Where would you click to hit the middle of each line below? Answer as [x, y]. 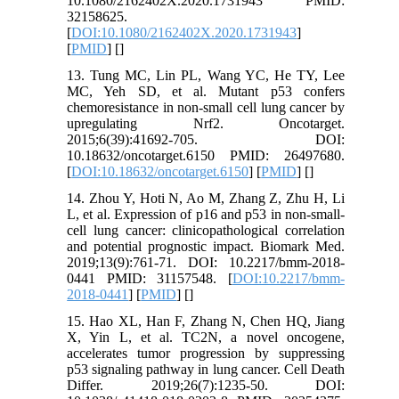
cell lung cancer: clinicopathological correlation [206, 230]
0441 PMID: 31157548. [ [150, 278]
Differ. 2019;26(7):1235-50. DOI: [206, 385]
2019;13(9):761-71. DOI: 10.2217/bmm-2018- [206, 262]
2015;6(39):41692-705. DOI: [206, 139]
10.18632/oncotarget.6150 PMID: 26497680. [206, 155]
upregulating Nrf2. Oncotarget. [206, 123]
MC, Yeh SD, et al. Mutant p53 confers [206, 91]
